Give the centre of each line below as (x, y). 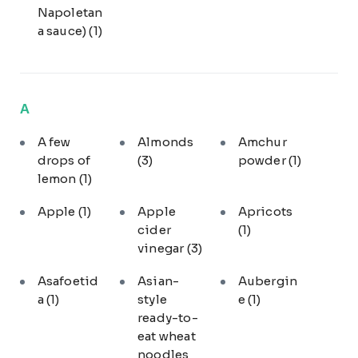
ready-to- (168, 317)
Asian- (159, 280)
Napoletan (70, 12)
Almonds (166, 142)
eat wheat (167, 336)
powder (263, 161)
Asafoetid (68, 280)
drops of (64, 161)
